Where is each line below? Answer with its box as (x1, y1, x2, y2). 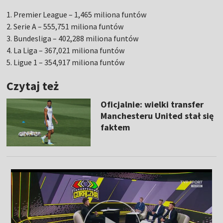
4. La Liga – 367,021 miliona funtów (6, 45, 125, 56)
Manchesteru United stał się (100, 110, 214, 122)
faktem (100, 121, 130, 133)
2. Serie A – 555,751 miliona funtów (6, 21, 124, 32)
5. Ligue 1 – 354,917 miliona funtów (6, 57, 125, 68)
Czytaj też (6, 78, 59, 94)
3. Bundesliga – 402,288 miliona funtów (6, 33, 139, 44)
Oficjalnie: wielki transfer (100, 99, 204, 111)
